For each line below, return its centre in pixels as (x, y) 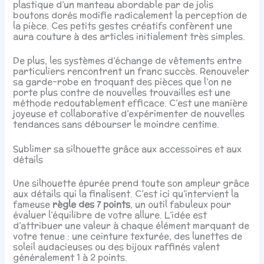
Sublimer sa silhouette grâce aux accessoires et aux (128, 148)
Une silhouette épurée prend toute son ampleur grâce (131, 183)
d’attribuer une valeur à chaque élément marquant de (131, 225)
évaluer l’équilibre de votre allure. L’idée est (110, 214)
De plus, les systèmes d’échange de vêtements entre (128, 61)
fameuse (33, 204)
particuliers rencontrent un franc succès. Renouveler (131, 71)
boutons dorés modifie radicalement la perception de (130, 15)
